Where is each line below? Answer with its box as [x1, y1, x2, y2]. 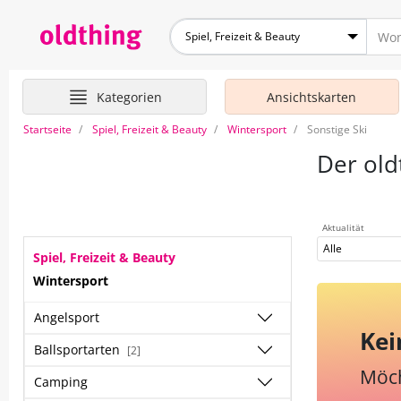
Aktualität [322, 221, 364, 234]
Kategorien [96, 88, 162, 106]
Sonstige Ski [307, 122, 367, 137]
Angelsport [34, 309, 99, 326]
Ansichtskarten [267, 89, 357, 106]
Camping [34, 373, 88, 390]
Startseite [23, 122, 72, 137]
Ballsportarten [34, 341, 124, 358]
